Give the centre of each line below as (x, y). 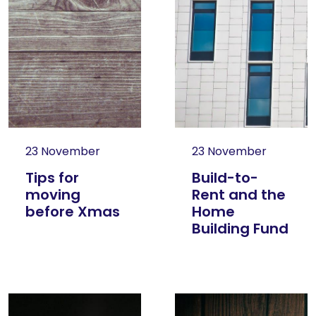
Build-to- (225, 178)
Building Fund (240, 229)
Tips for (52, 178)
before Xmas (73, 212)
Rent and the (239, 195)
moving (53, 195)
